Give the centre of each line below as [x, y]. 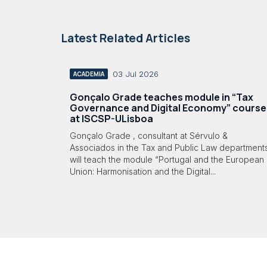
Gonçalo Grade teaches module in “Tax [162, 97]
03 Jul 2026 [136, 74]
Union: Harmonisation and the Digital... [143, 172]
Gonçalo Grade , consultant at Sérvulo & [149, 136]
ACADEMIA [89, 74]
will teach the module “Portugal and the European [167, 160]
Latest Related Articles [125, 38]
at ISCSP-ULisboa [111, 118]
